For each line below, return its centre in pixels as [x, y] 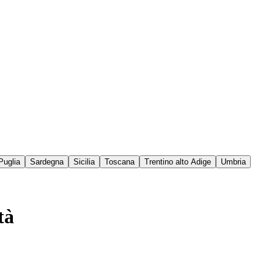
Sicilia [84, 162]
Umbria [233, 162]
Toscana [120, 162]
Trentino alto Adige [178, 162]
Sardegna [47, 162]
